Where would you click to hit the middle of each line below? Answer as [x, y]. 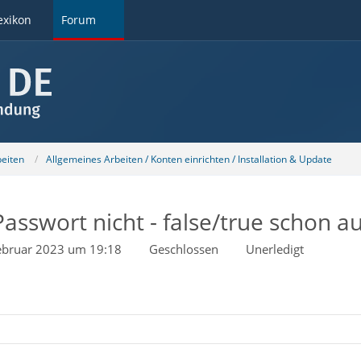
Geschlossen [183, 249]
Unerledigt [274, 249]
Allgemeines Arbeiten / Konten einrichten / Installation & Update [189, 159]
